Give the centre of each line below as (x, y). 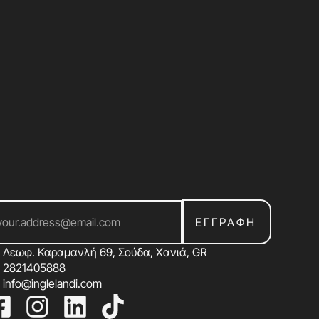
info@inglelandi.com (53, 283)
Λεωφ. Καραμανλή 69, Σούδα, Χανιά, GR (105, 252)
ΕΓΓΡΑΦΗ (226, 222)
